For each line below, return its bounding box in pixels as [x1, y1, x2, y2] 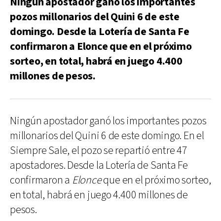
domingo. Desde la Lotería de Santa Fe [10, 24, 189, 39]
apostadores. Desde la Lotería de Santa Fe [10, 158, 188, 173]
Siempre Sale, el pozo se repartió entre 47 [10, 143, 187, 158]
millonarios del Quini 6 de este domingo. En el [10, 128, 204, 143]
